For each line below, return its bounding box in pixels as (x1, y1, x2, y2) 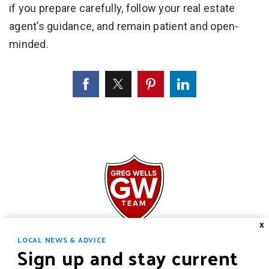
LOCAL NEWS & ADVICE (17, 233, 106, 246)
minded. (9, 37, 49, 50)
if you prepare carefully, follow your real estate (9, 1, 235, 14)
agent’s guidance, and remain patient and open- (9, 19, 239, 32)
